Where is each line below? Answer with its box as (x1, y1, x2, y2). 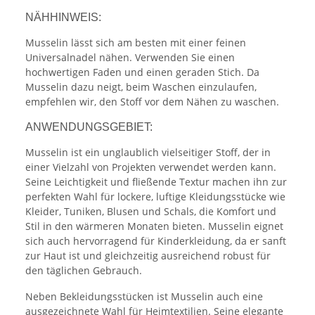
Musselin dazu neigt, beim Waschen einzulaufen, (25, 80, 257, 94)
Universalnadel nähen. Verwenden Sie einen (25, 51, 235, 65)
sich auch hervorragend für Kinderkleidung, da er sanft (25, 234, 286, 248)
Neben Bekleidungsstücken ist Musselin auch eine (25, 290, 263, 304)
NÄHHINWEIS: (25, 11, 101, 24)
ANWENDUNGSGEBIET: (25, 121, 153, 134)
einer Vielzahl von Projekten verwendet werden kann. (25, 160, 276, 174)
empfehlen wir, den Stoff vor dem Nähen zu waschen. (25, 95, 279, 109)
